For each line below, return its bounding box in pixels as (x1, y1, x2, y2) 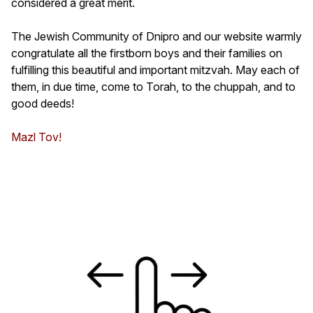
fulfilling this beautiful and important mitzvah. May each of (11, 62, 300, 77)
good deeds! (11, 96, 74, 110)
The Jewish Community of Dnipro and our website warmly (11, 29, 302, 43)
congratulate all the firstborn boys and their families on (11, 45, 282, 60)
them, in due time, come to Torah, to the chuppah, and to (11, 79, 296, 94)
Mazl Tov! (11, 129, 61, 144)
